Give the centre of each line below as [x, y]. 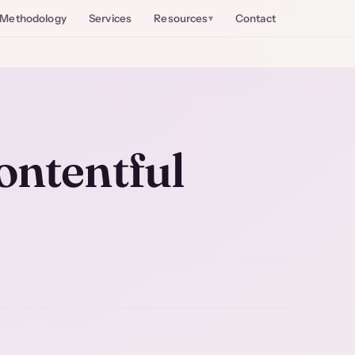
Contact [255, 18]
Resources [181, 18]
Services [111, 18]
